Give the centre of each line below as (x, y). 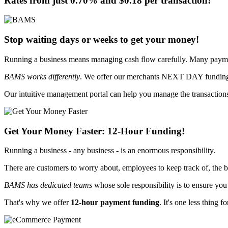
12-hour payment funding (115, 203)
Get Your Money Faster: (56, 131)
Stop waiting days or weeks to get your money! (102, 40)
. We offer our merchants (121, 76)
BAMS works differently (42, 76)
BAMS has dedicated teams (48, 185)
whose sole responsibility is (138, 185)
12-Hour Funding (145, 131)
